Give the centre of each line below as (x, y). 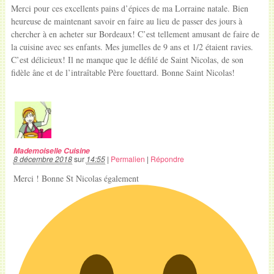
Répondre (167, 159)
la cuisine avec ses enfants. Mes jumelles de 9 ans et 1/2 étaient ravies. (132, 47)
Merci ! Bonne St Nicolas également (76, 179)
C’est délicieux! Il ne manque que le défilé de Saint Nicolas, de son (127, 60)
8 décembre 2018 (43, 159)
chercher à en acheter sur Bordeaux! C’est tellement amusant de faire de (135, 34)
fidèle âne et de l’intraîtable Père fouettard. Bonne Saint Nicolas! (123, 72)
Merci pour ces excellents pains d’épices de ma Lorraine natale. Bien (129, 8)
